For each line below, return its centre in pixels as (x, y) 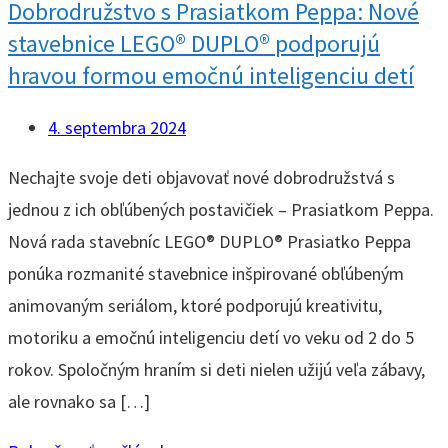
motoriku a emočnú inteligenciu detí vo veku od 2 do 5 (211, 338)
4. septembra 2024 (117, 128)
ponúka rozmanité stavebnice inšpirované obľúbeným (206, 274)
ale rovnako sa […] (79, 402)
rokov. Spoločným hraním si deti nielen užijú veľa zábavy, (216, 370)
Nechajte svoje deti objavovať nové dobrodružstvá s (201, 178)
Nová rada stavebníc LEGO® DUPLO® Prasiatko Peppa (209, 242)
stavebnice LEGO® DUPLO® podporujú (194, 44)
